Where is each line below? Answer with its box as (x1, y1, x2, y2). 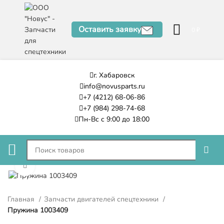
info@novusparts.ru (83, 81, 145, 91)
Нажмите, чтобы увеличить (35, 161, 118, 170)
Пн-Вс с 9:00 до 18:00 (78, 114, 149, 124)
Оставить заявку (78, 24, 141, 35)
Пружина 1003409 (7, 205, 68, 215)
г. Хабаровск (93, 70, 134, 80)
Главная (7, 194, 36, 204)
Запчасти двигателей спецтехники (44, 194, 160, 204)
